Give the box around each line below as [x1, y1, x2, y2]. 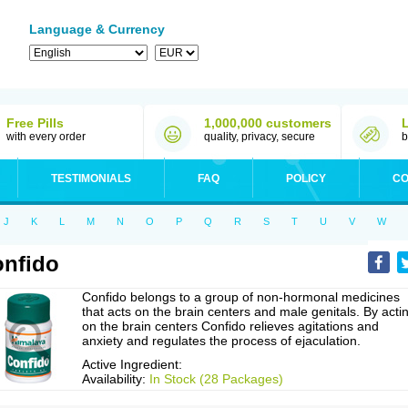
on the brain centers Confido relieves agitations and [82, 319, 379, 333]
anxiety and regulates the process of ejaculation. [82, 333, 361, 348]
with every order [6, 130, 86, 143]
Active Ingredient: [82, 357, 182, 372]
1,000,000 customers [204, 116, 331, 130]
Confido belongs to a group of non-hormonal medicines [82, 290, 400, 304]
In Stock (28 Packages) [149, 372, 283, 386]
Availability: [82, 372, 149, 386]
